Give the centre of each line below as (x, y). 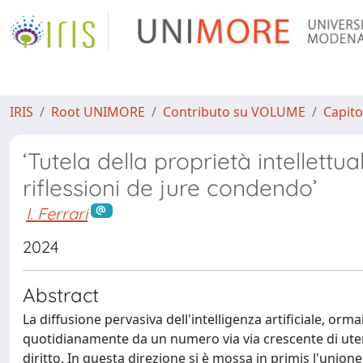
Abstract (61, 295)
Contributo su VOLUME (234, 112)
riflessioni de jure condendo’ (170, 188)
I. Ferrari (57, 214)
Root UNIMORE (98, 112)
